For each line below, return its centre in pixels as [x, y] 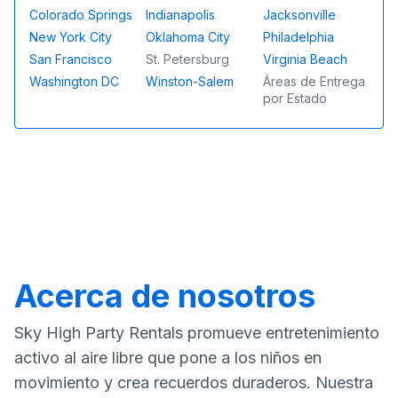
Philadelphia [298, 37]
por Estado [295, 98]
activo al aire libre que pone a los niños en [168, 358]
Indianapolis [181, 15]
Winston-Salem [190, 81]
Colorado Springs [81, 15]
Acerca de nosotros [165, 296]
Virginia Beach [305, 59]
